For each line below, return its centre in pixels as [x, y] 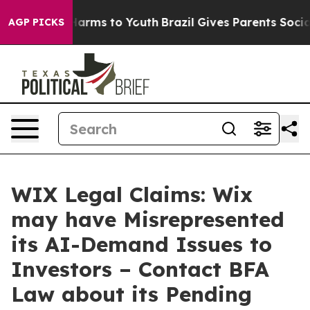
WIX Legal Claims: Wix [132, 194]
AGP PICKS [36, 22]
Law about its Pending [131, 294]
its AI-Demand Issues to [142, 244]
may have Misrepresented [148, 219]
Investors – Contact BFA [140, 269]
